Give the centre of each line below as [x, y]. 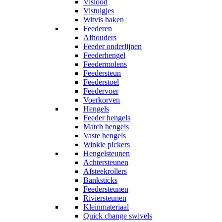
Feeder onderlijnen [112, 46]
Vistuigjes [99, 11]
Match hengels [106, 127]
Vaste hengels [105, 136]
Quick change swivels [118, 216]
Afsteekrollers [105, 171]
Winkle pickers [107, 144]
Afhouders [100, 37]
